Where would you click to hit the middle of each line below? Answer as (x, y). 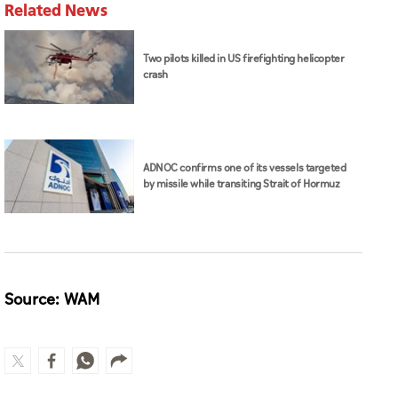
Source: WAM (52, 300)
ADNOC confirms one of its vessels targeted (245, 168)
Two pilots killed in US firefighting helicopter (244, 59)
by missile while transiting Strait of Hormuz (242, 184)
